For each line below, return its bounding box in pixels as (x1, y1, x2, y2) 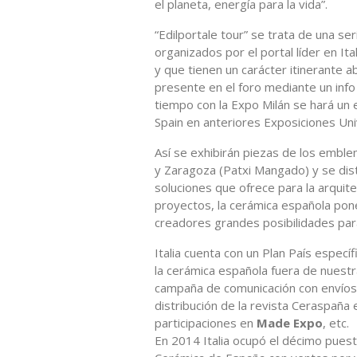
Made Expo (257, 314, 323, 331)
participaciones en (155, 314, 257, 331)
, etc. (323, 314, 349, 331)
